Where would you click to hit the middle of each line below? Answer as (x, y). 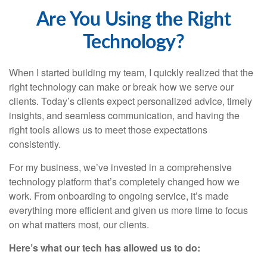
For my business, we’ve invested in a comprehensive (120, 167)
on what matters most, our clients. (79, 224)
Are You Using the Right (133, 20)
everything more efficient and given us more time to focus (128, 210)
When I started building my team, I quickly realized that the (131, 72)
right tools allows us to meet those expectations (108, 130)
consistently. (35, 144)
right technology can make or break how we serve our (121, 87)
